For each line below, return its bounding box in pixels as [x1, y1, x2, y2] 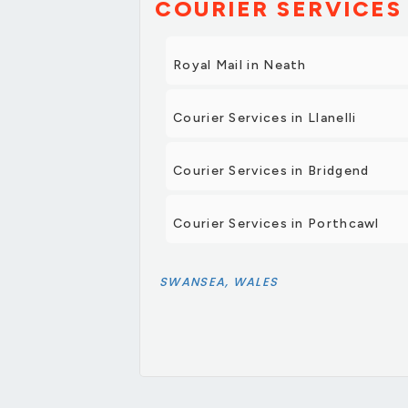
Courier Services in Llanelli [173, 110, 357, 126]
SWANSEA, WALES [159, 273, 279, 291]
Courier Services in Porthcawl [173, 216, 380, 231]
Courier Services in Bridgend [173, 163, 370, 178]
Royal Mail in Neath [173, 57, 307, 73]
